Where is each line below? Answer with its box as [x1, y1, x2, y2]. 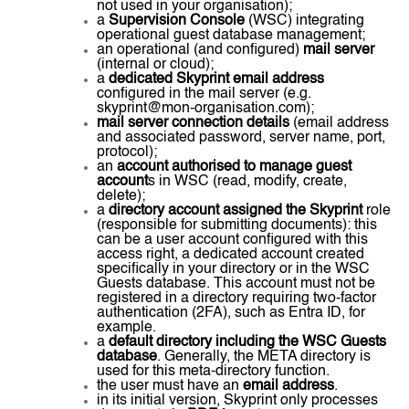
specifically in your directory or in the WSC [97, 262, 370, 278]
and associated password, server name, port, [97, 131, 385, 146]
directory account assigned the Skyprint [109, 204, 362, 219]
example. [97, 320, 156, 336]
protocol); [97, 145, 157, 161]
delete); [97, 189, 145, 204]
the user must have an [97, 379, 243, 394]
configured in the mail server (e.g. [97, 87, 311, 102]
